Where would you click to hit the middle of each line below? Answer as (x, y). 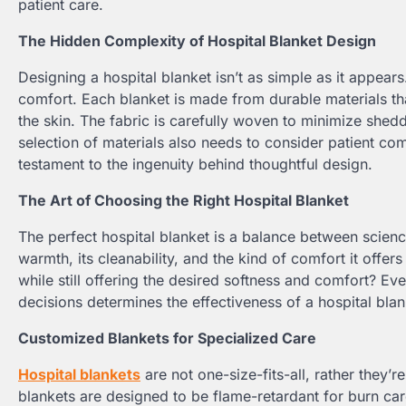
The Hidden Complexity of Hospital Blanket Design (197, 41)
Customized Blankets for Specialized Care (167, 338)
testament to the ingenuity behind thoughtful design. (195, 164)
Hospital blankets (79, 374)
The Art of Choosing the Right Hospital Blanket (184, 200)
